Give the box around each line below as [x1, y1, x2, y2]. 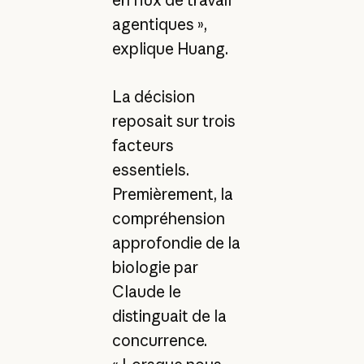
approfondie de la [111, 232, 240, 253]
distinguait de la [111, 305, 227, 326]
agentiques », [111, 15, 207, 35]
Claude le [111, 281, 181, 301]
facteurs [111, 135, 174, 155]
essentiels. [111, 159, 189, 180]
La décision [111, 86, 195, 106]
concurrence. [111, 330, 207, 350]
